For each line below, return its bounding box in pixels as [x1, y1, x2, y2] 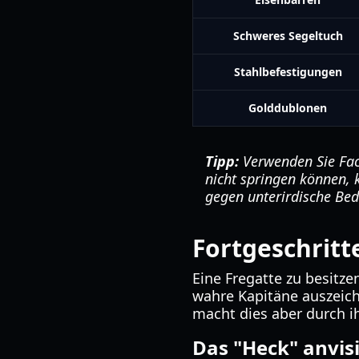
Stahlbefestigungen [233, 64, 342, 79]
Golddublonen [248, 100, 327, 115]
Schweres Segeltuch [232, 28, 343, 43]
